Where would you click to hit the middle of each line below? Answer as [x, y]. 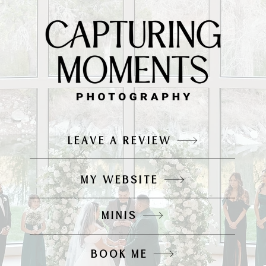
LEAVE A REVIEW [119, 140]
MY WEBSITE [119, 180]
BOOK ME [119, 254]
